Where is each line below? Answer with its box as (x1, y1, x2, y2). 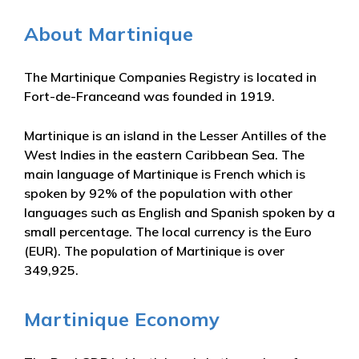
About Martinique (24, 21, 193, 46)
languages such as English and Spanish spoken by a (24, 204, 335, 220)
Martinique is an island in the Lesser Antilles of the (24, 127, 326, 143)
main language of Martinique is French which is (24, 165, 305, 182)
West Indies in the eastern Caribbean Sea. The (24, 146, 305, 163)
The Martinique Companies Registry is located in (24, 68, 317, 85)
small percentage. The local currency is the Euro (24, 223, 312, 240)
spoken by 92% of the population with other (24, 184, 292, 201)
